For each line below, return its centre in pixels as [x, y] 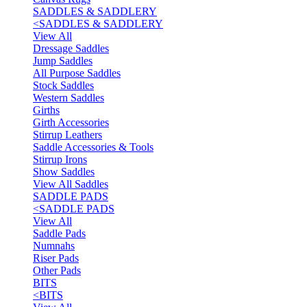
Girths [46, 110]
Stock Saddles [63, 85]
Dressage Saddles [71, 48]
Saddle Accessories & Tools [93, 147]
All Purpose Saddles [77, 73]
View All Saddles [71, 184]
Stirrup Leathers [67, 135]
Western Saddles [69, 98]
